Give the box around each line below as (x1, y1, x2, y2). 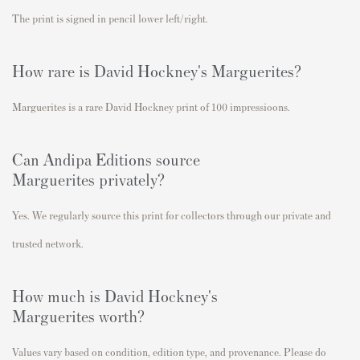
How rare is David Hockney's (12, 59, 211, 80)
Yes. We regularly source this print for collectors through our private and (12, 207, 331, 222)
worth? (99, 305, 145, 325)
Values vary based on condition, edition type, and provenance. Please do (12, 344, 326, 358)
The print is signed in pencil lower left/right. (12, 10, 208, 25)
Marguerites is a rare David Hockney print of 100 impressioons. (12, 99, 290, 113)
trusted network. (12, 235, 84, 250)
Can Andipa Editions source (12, 148, 200, 169)
